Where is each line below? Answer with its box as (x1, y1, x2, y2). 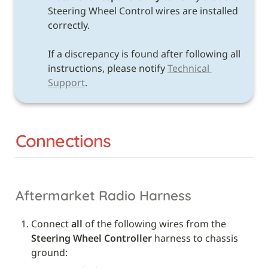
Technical (167, 62, 209, 75)
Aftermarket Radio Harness (16, 187, 191, 204)
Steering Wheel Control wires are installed (47, 4, 238, 18)
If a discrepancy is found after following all (47, 47, 240, 61)
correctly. (47, 19, 92, 32)
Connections (16, 129, 111, 151)
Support (47, 76, 85, 90)
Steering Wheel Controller (31, 231, 152, 245)
